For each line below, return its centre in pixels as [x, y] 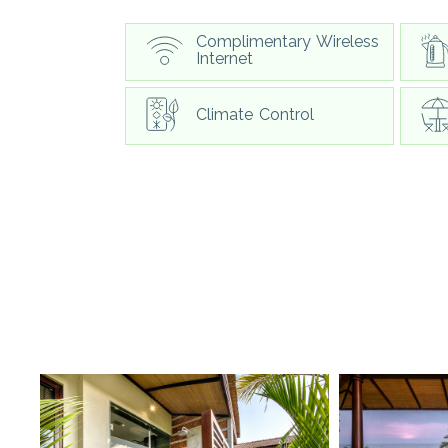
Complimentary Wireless [287, 41]
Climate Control [255, 114]
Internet [224, 58]
